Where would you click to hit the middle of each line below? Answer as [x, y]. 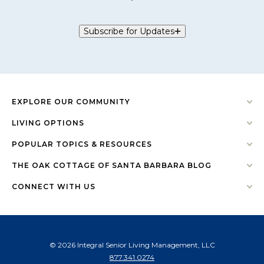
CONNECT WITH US [54, 187]
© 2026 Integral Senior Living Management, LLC [132, 245]
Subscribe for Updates [129, 32]
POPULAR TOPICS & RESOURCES [82, 144]
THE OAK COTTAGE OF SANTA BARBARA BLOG [112, 166]
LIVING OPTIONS [48, 123]
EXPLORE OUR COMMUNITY [71, 102]
